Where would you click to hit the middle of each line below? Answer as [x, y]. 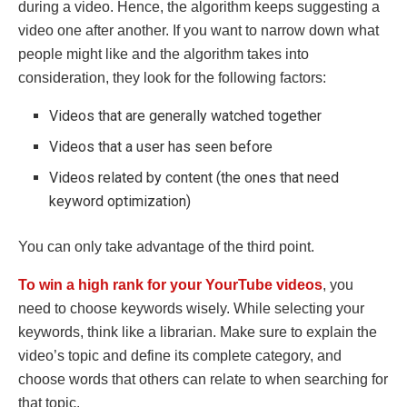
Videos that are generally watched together [186, 115]
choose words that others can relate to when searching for [203, 379]
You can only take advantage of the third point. [168, 246]
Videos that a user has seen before [161, 146]
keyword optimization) [120, 201]
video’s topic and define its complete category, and [180, 355]
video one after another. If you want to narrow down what [199, 30]
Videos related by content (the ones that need [194, 177]
